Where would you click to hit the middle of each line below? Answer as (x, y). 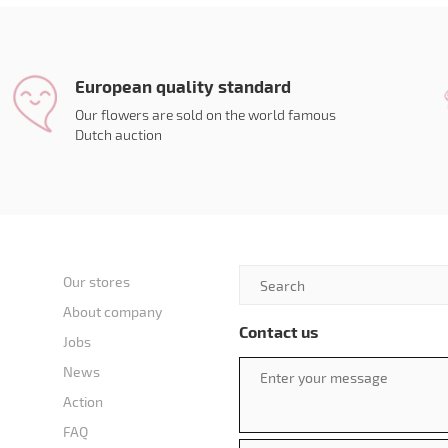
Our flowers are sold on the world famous (205, 114)
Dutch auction (118, 134)
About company (113, 311)
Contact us (278, 331)
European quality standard (182, 86)
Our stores (97, 281)
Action (83, 401)
